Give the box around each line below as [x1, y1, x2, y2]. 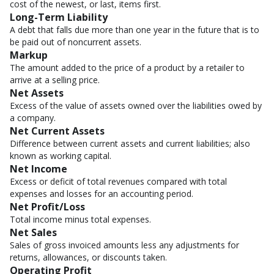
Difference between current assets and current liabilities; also [10, 138, 250, 149]
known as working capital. [10, 150, 111, 161]
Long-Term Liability [10, 10, 108, 24]
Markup [10, 48, 48, 62]
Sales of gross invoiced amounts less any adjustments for [10, 239, 239, 251]
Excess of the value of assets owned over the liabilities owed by [10, 100, 262, 111]
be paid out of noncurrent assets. [10, 36, 141, 48]
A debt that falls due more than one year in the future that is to [10, 24, 259, 35]
